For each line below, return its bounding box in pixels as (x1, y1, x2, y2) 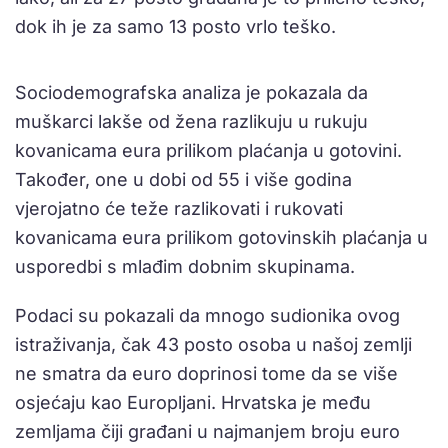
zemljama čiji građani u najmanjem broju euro (15, 420, 400, 442)
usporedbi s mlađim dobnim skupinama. (15, 255, 355, 277)
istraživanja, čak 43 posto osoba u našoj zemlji (15, 333, 412, 355)
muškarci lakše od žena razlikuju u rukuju (15, 110, 368, 132)
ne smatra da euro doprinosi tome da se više (15, 362, 398, 384)
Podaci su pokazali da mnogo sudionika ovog (15, 304, 400, 326)
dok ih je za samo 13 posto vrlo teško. (15, 15, 336, 37)
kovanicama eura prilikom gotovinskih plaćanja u (15, 226, 428, 248)
